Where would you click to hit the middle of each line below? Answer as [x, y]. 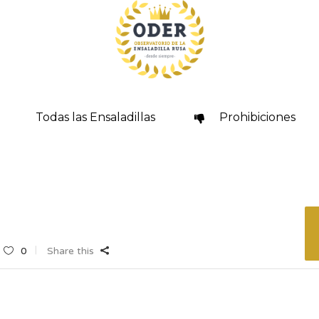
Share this [70, 251]
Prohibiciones [257, 117]
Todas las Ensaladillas [95, 117]
